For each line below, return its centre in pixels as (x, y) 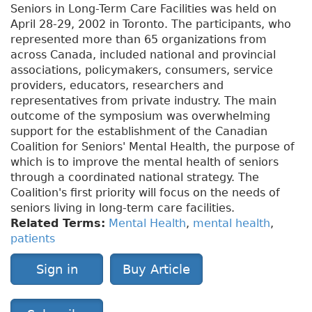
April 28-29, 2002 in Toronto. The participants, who (151, 24)
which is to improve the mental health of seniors (145, 162)
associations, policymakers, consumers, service (142, 70)
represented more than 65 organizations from (139, 40)
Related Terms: (58, 224)
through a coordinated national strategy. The (135, 178)
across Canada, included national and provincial (143, 55)
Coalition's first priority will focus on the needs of (145, 193)
